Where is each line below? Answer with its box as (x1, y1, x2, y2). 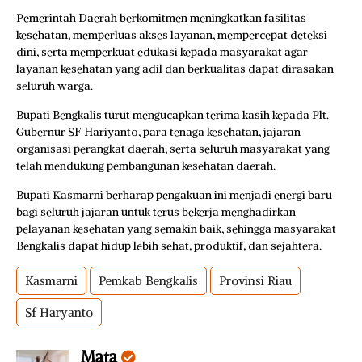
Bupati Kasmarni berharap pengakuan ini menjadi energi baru (16, 187, 332, 202)
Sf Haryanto (25, 304, 93, 320)
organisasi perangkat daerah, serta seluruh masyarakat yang (16, 141, 330, 156)
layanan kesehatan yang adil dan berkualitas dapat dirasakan (16, 61, 334, 76)
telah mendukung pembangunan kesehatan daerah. (16, 158, 276, 173)
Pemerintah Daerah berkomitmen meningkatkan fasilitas (16, 10, 306, 25)
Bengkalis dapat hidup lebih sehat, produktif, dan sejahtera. (16, 238, 322, 253)
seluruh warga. (16, 78, 93, 93)
